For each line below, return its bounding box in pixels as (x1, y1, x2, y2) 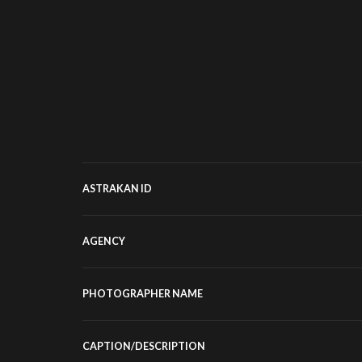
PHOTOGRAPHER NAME (82, 288, 203, 301)
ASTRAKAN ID (82, 183, 152, 196)
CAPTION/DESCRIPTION (82, 340, 205, 353)
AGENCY (82, 235, 125, 248)
